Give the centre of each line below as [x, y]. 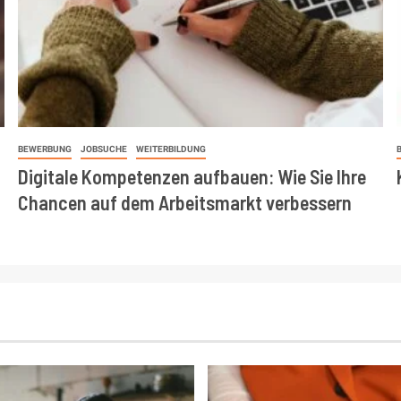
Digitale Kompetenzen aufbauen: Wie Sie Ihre [192, 177]
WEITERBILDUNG [171, 149]
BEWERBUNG [44, 149]
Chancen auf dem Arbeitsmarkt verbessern [184, 203]
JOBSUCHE [103, 149]
